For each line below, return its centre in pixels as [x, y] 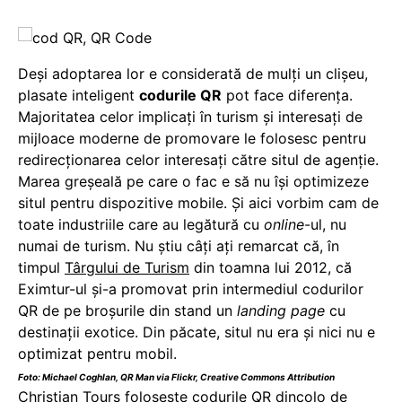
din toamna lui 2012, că [271, 267]
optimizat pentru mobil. [97, 353]
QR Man [137, 376]
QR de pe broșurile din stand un [127, 310]
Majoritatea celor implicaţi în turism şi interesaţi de [190, 116]
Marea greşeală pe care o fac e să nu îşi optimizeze [193, 181]
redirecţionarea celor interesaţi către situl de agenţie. [198, 159]
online [284, 224]
